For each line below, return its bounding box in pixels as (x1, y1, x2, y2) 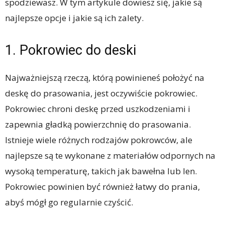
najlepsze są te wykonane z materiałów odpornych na (5, 150, 215, 162)
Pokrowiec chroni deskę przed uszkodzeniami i (5, 103, 190, 115)
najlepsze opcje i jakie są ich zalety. (5, 12, 144, 24)
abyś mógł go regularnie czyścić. (5, 196, 133, 208)
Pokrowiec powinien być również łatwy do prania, (5, 181, 200, 193)
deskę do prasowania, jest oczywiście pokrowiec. (5, 87, 197, 99)
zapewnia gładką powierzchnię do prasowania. (5, 119, 191, 131)
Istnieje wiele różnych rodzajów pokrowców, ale (5, 134, 192, 146)
